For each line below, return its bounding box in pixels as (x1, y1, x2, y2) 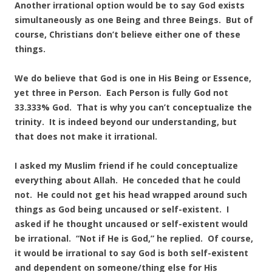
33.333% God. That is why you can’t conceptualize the (15, 101, 252, 113)
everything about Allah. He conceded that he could (15, 174, 240, 186)
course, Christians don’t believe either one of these (15, 29, 240, 40)
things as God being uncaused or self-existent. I (15, 203, 229, 215)
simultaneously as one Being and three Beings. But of (15, 14, 253, 25)
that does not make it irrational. (15, 131, 160, 142)
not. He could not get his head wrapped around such (15, 189, 247, 200)
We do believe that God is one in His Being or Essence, (15, 72, 251, 84)
